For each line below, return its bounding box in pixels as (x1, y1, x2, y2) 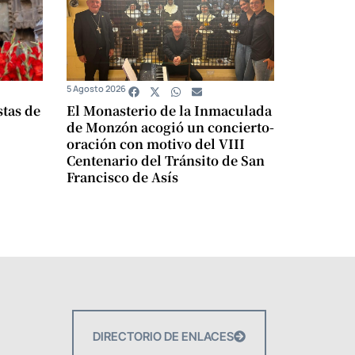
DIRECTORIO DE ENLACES (93, 328, 234, 344)
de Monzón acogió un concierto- (66, 117, 274, 136)
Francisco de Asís (66, 167, 178, 186)
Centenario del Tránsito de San (66, 151, 265, 170)
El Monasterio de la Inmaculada (66, 101, 272, 120)
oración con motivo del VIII (66, 134, 245, 153)
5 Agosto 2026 (66, 82, 126, 94)
